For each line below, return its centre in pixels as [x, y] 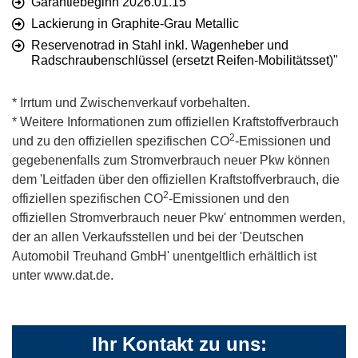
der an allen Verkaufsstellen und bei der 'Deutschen [158, 237]
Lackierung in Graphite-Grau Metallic [135, 24]
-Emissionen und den [229, 199]
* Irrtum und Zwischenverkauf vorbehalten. [131, 103]
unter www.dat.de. [63, 276]
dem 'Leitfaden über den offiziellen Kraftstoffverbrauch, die [176, 180]
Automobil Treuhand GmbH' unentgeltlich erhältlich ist [164, 257]
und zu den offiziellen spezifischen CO [121, 141]
